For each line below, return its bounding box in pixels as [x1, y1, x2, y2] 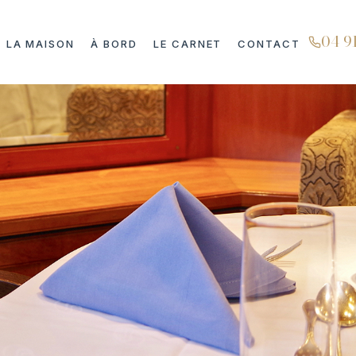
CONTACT [238, 37, 301, 50]
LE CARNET [153, 37, 222, 50]
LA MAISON [6, 37, 75, 50]
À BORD [91, 37, 137, 50]
